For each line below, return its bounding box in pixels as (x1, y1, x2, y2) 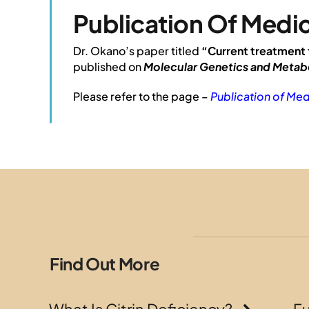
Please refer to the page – (73, 88, 208, 103)
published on (73, 59, 141, 74)
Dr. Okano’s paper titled (73, 43, 201, 58)
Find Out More (49, 252, 160, 274)
